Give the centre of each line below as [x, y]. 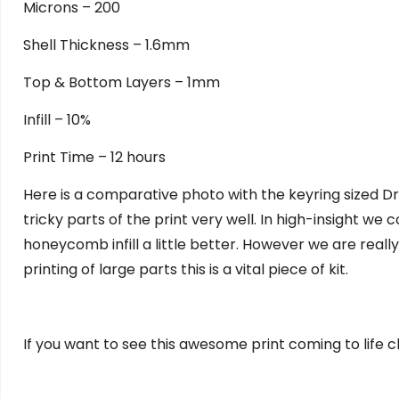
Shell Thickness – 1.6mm [106, 45]
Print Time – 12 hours [94, 157]
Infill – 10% [57, 119]
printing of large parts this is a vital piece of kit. [186, 269]
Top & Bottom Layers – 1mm [122, 82]
